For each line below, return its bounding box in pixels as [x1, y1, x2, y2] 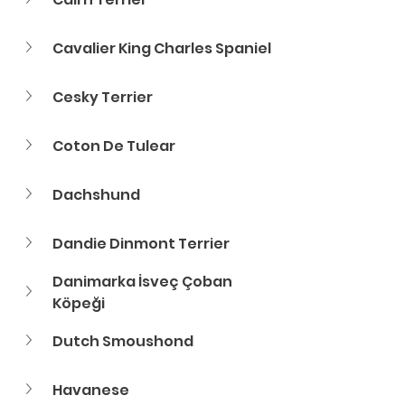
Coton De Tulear [52, 136, 175, 156]
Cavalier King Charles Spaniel [52, 38, 271, 59]
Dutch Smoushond [52, 331, 193, 352]
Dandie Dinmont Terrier [52, 233, 230, 254]
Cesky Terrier [52, 87, 153, 108]
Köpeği [52, 293, 105, 314]
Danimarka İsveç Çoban [52, 271, 235, 292]
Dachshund [52, 184, 140, 205]
